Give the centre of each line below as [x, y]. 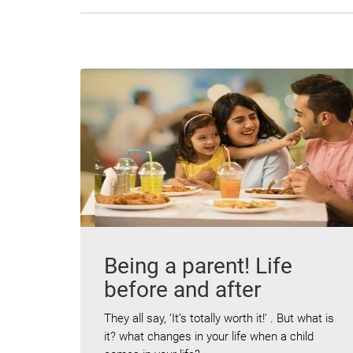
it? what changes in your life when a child [209, 337]
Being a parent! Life [198, 266]
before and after [182, 290]
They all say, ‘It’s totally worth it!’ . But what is [219, 319]
